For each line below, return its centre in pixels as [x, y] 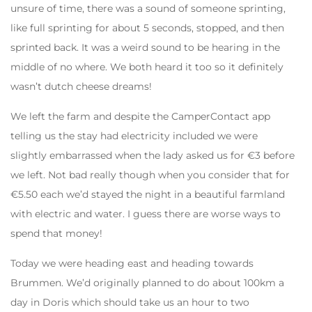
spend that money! [56, 233]
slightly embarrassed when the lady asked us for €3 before [153, 155]
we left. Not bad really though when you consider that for [150, 174]
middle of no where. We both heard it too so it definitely [147, 67]
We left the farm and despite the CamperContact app [140, 116]
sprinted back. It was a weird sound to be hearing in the [145, 47]
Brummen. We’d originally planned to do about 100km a [147, 282]
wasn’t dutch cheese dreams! [81, 86]
